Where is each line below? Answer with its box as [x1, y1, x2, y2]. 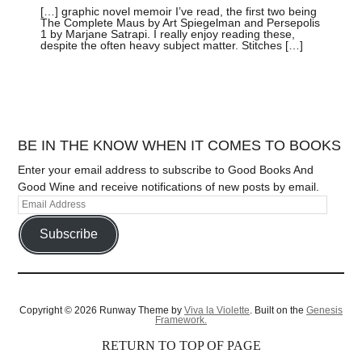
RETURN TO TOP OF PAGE [101, 338, 261, 352]
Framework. [155, 314, 207, 326]
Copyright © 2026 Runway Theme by [19, 304, 184, 316]
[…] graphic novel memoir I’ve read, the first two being [40, 5, 318, 19]
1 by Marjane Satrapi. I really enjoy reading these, [40, 27, 296, 41]
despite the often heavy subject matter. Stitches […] [40, 39, 304, 53]
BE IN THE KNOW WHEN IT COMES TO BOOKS [18, 137, 342, 154]
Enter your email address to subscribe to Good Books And [18, 162, 314, 176]
